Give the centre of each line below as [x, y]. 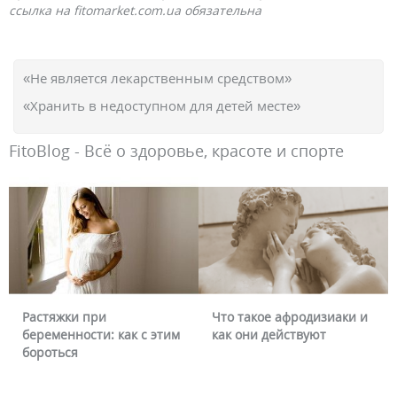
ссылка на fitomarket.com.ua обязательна [135, 10]
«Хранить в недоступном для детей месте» [162, 105]
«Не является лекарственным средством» [157, 78]
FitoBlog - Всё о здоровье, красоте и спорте [176, 151]
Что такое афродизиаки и [101, 316]
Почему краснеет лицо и [288, 316]
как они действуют [80, 334]
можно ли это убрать [276, 334]
